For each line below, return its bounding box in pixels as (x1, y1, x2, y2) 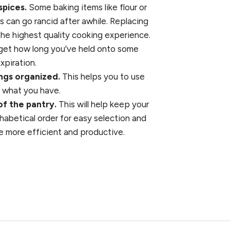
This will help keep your (56, 99, 149, 110)
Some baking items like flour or (27, 2, 147, 13)
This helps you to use (60, 71, 145, 82)
